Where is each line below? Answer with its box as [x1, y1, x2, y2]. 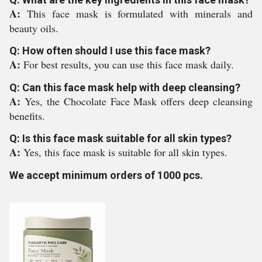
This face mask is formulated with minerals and [26, 6, 253, 20]
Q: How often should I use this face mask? [9, 44, 211, 57]
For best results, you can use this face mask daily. [23, 57, 234, 71]
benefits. [9, 109, 45, 123]
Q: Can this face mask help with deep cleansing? [9, 81, 240, 94]
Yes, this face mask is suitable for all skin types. [23, 145, 227, 159]
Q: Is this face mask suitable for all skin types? [9, 132, 232, 144]
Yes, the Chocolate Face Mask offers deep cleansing [24, 94, 253, 108]
